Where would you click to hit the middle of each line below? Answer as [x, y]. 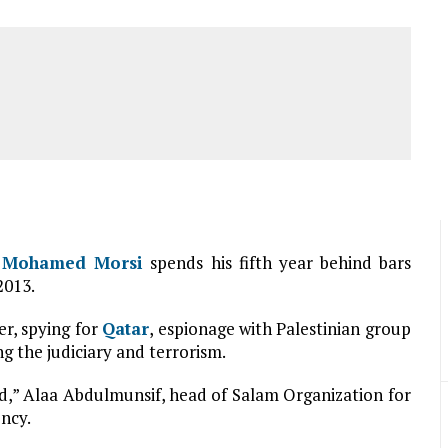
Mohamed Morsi [73, 262]
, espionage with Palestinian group [280, 328]
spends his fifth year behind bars [277, 262]
